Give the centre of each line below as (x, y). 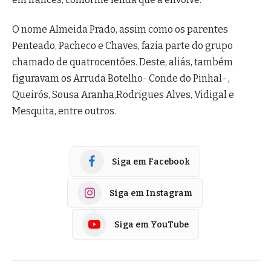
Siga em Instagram (151, 193)
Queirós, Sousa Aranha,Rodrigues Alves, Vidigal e (123, 95)
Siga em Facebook (151, 162)
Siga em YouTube (152, 224)
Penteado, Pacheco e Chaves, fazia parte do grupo (122, 46)
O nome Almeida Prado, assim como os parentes (120, 30)
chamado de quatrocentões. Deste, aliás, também (122, 62)
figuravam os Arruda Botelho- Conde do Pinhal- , (121, 79)
